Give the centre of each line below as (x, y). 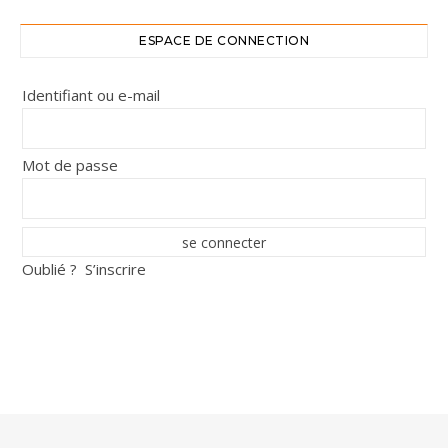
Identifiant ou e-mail (91, 94)
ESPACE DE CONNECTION (224, 40)
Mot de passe (70, 164)
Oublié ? (49, 268)
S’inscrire (115, 268)
